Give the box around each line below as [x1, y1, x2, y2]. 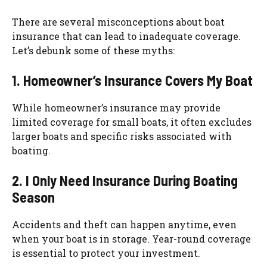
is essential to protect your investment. [12, 247, 200, 260]
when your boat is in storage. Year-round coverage [12, 232, 251, 246]
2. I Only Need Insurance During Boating [12, 172, 238, 190]
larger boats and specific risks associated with [12, 130, 232, 143]
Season [12, 188, 55, 206]
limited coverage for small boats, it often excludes [12, 116, 252, 129]
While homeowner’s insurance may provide [12, 101, 221, 114]
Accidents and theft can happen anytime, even [12, 218, 237, 231]
